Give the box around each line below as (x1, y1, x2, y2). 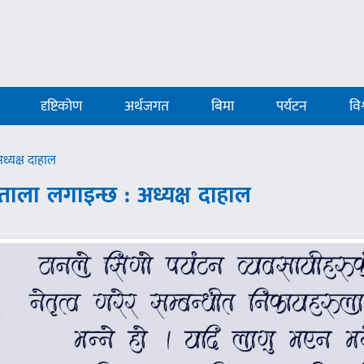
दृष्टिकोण (41, 94, 83, 119)
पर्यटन (276, 94, 308, 119)
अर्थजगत (124, 94, 170, 119)
